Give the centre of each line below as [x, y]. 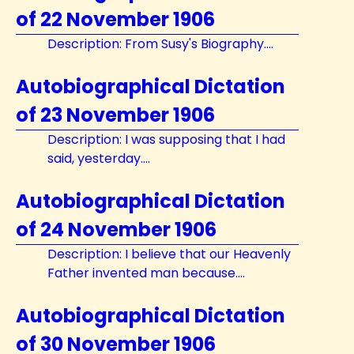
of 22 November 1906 [115, 19]
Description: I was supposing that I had [166, 139]
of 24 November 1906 [116, 230]
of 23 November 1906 [115, 115]
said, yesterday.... [99, 158]
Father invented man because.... [146, 273]
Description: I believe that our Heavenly [169, 254]
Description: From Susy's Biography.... [160, 44]
